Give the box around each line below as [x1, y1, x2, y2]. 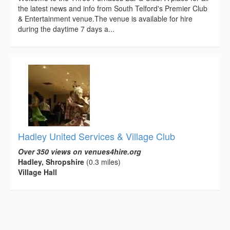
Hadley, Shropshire [18, 157, 84, 167]
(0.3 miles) [84, 157, 121, 167]
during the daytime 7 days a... [18, 24, 114, 34]
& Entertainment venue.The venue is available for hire [18, 13, 193, 24]
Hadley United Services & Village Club [18, 129, 175, 143]
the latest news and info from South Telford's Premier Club [18, 3, 207, 14]
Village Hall [18, 167, 57, 178]
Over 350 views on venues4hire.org [18, 146, 141, 157]
